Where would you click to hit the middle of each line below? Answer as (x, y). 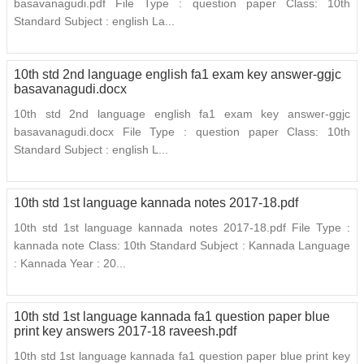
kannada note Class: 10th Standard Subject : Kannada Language (182, 246)
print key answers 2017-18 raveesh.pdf (125, 331)
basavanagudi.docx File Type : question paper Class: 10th (182, 132)
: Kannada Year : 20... (70, 264)
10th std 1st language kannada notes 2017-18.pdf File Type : (182, 228)
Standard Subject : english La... (94, 22)
